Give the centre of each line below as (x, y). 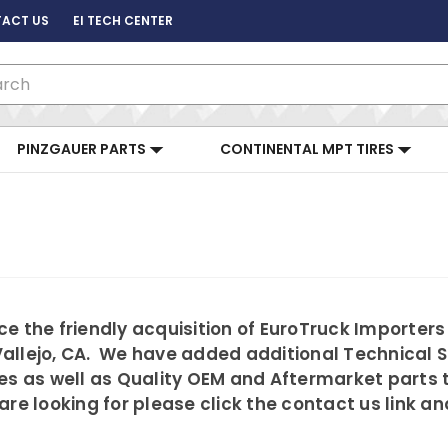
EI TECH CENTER (123, 20)
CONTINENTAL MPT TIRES (308, 149)
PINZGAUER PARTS (83, 149)
